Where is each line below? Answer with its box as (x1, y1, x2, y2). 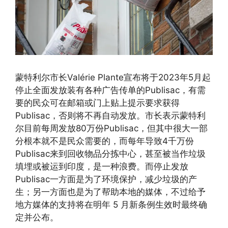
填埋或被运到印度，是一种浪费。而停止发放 (15, 161, 188, 172)
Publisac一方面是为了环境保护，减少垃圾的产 (15, 174, 197, 185)
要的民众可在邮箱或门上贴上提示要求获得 (15, 98, 180, 108)
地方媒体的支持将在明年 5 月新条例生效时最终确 (15, 199, 207, 210)
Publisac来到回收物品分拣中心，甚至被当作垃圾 (15, 149, 206, 159)
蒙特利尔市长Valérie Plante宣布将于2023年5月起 (15, 72, 211, 83)
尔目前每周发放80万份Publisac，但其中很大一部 (15, 123, 208, 134)
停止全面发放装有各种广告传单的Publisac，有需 (15, 85, 206, 96)
